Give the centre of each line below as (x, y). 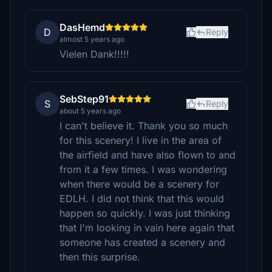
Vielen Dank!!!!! (94, 54)
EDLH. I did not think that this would (142, 199)
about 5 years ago (90, 111)
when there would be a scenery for (139, 184)
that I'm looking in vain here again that (147, 228)
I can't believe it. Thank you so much (144, 126)
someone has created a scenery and (142, 242)
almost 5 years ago (92, 39)
